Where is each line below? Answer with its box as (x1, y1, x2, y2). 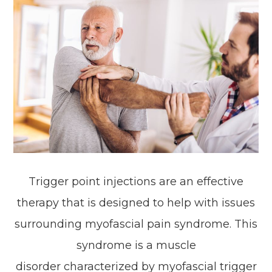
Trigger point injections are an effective (29, 174, 243, 188)
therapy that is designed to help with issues (17, 195, 255, 209)
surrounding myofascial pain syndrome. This (15, 217, 257, 231)
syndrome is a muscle (76, 238, 196, 252)
